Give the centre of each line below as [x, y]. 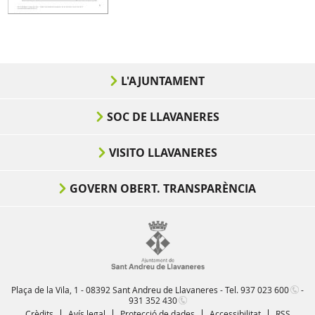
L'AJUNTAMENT [163, 81]
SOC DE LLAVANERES [163, 117]
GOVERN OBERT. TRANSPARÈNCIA [163, 188]
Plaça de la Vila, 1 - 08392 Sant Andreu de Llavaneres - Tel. [126, 290]
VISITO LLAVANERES [163, 153]
